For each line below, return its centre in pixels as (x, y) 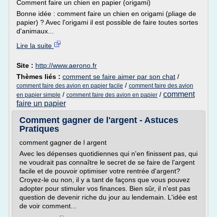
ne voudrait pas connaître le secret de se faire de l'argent (107, 162)
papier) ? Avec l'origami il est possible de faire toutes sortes (107, 22)
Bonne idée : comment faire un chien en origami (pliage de (106, 14)
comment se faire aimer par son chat (119, 77)
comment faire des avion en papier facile (70, 86)
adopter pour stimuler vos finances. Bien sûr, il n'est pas (105, 188)
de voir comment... (48, 206)
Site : (26, 65)
